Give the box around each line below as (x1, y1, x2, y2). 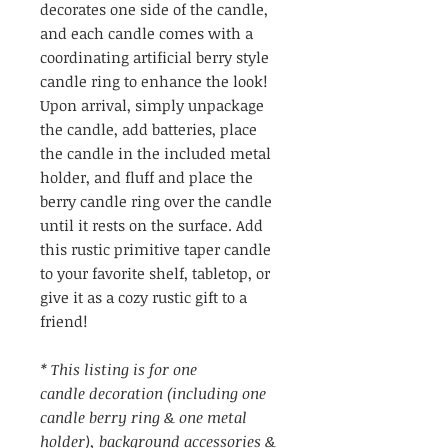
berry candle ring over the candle (40, 190, 272, 211)
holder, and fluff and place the (40, 166, 253, 187)
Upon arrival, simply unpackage (40, 94, 264, 115)
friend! (40, 310, 91, 331)
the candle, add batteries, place (40, 118, 257, 139)
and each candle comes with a (40, 22, 253, 43)
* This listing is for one (40, 358, 197, 379)
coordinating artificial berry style (40, 46, 269, 67)
